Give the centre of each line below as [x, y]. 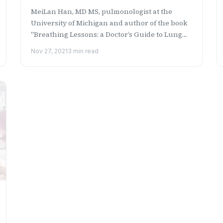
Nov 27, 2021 [50, 51]
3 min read [83, 51]
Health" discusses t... [65, 46]
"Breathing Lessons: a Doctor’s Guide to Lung [107, 34]
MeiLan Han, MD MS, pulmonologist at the [102, 11]
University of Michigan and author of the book [109, 23]
